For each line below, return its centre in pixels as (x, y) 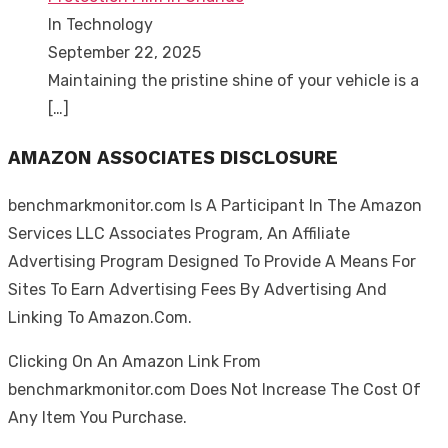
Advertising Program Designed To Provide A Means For (212, 262)
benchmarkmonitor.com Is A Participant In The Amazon (215, 206)
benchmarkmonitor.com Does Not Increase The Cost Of (214, 390)
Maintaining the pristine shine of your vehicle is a (233, 80)
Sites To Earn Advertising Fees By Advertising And (197, 290)
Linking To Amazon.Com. (100, 318)
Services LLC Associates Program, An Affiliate (179, 234)
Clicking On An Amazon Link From (134, 362)
